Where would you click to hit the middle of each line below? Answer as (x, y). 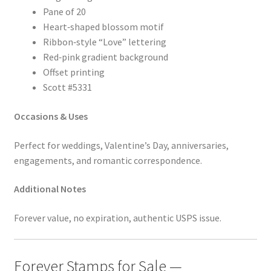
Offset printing (73, 72)
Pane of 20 (64, 12)
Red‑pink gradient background (105, 57)
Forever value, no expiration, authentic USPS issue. (117, 217)
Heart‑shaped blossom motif (103, 27)
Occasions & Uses (51, 116)
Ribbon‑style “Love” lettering (104, 42)
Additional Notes (50, 189)
